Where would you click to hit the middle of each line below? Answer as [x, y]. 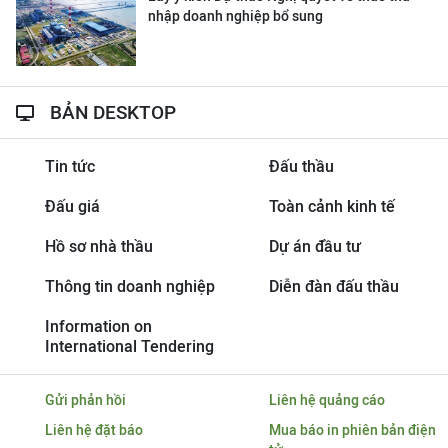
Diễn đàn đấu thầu [333, 286]
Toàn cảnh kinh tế [331, 206]
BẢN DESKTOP [113, 112]
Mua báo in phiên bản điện [352, 430]
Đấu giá [72, 206]
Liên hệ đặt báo [93, 430]
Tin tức [69, 166]
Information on [98, 326]
